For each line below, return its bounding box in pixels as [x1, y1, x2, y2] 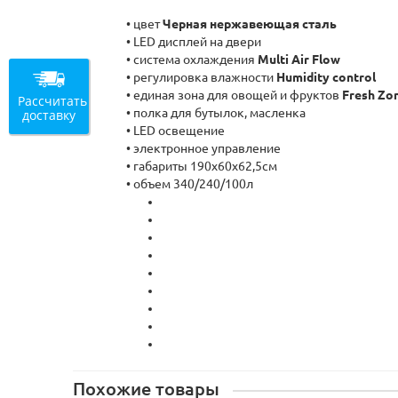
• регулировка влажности [126, 70, 277, 84]
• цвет [126, 17, 163, 31]
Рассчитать [18, 92, 87, 109]
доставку [22, 106, 76, 123]
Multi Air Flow [258, 52, 341, 67]
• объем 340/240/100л [126, 177, 254, 191]
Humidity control [276, 70, 377, 84]
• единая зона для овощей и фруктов [126, 88, 343, 102]
